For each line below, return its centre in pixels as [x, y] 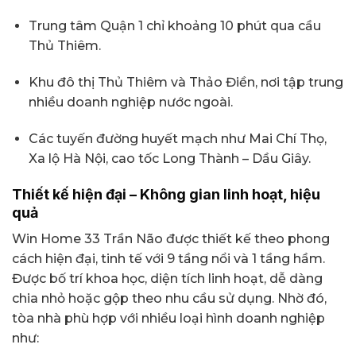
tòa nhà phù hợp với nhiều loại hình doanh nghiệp [168, 318]
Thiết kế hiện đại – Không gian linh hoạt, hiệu [166, 194]
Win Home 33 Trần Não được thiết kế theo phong [171, 238]
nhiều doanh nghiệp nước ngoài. [130, 103]
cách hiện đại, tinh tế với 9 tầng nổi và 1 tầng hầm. [168, 258]
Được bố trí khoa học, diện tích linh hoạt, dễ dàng [167, 278]
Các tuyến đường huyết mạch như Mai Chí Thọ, [177, 138]
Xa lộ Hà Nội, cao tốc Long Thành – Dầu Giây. [169, 158]
